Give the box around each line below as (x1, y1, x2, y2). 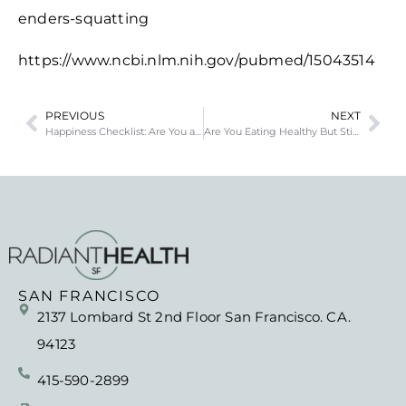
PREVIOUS (45, 108, 104, 122)
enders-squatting (18, 9, 150, 27)
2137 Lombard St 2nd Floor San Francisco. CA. (37, 307, 352, 325)
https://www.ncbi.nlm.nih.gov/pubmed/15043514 (18, 51, 375, 69)
